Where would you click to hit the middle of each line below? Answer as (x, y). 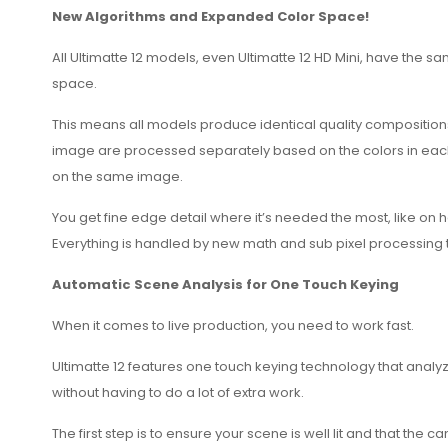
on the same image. (117, 177)
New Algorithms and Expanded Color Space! (210, 17)
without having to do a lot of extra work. (178, 393)
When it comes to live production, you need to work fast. (233, 326)
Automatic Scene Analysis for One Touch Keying (225, 285)
